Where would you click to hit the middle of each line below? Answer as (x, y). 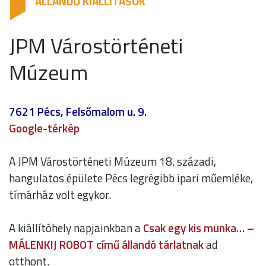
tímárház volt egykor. (60, 195)
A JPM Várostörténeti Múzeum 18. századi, (113, 161)
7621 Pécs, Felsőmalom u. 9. (78, 112)
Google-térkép (44, 128)
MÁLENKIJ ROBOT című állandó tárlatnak (106, 245)
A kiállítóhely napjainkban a (76, 228)
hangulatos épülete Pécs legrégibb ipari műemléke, (131, 178)
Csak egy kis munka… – (199, 228)
